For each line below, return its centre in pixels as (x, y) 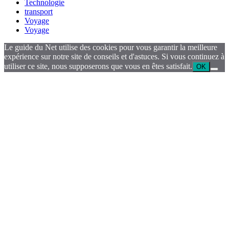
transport (39, 12)
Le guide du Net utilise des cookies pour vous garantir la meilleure (111, 48)
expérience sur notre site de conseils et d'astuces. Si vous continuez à (114, 57)
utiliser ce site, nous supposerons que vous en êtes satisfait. (98, 66)
